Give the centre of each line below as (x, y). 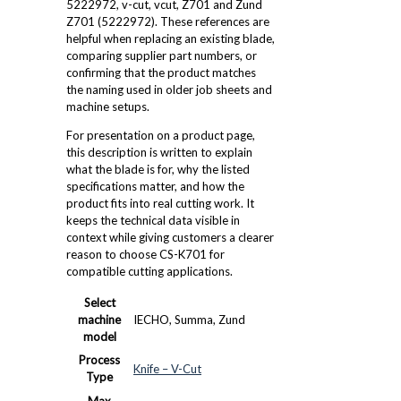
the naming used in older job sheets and (169, 89)
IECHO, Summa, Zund (189, 319)
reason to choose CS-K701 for (145, 254)
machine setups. (108, 106)
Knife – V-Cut (167, 368)
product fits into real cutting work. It (160, 203)
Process (99, 359)
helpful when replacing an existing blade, (171, 38)
